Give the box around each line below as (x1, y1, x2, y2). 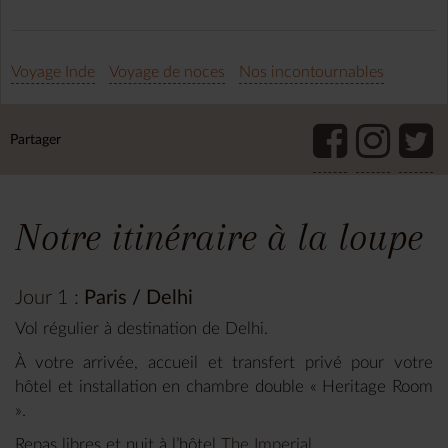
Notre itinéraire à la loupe (15, 215, 423, 260)
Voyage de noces (109, 64, 225, 81)
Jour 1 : (15, 288, 79, 309)
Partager (10, 133, 65, 148)
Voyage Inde (11, 64, 95, 81)
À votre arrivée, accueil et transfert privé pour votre (15, 354, 433, 372)
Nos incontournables (239, 64, 384, 81)
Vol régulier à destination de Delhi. (15, 320, 268, 338)
